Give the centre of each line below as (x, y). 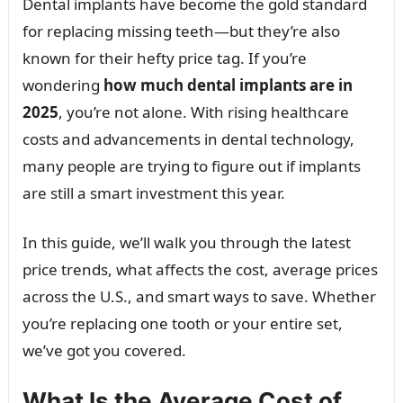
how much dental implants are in (228, 85)
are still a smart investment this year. (153, 193)
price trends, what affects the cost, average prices (200, 269)
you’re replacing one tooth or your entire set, (182, 323)
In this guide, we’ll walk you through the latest (186, 242)
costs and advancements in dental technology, (188, 139)
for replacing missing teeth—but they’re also (181, 31)
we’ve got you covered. (104, 350)
